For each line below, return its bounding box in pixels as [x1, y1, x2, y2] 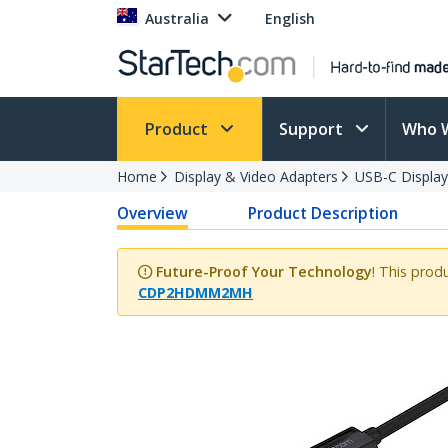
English [265, 9, 315, 28]
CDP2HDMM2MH [138, 283, 253, 302]
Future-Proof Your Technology [156, 262, 372, 281]
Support [279, 118, 347, 140]
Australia [145, 9, 209, 28]
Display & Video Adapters [174, 167, 338, 186]
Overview [117, 202, 188, 224]
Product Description [248, 202, 399, 224]
